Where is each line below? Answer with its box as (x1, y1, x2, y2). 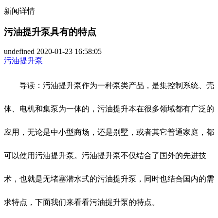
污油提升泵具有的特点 (4, 26, 96, 37)
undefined (4, 47, 35, 56)
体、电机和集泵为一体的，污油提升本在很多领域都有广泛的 (4, 105, 214, 113)
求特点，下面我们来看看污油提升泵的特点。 (4, 198, 160, 207)
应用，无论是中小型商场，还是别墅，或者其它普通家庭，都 (4, 128, 214, 137)
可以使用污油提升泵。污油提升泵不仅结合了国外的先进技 (4, 151, 206, 160)
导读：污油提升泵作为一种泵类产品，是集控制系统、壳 (4, 81, 214, 90)
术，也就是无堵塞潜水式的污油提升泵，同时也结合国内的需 (4, 175, 214, 183)
